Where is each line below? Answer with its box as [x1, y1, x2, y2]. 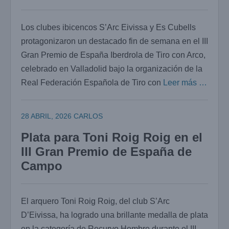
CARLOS [74, 111, 103, 120]
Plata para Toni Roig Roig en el [21, 130, 202, 145]
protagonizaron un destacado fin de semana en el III [21, 36, 208, 45]
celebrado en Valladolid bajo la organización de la [21, 64, 202, 73]
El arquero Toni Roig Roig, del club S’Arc [21, 197, 170, 206]
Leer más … [163, 78, 207, 87]
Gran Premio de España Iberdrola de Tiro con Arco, [21, 50, 205, 59]
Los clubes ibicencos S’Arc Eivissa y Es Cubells [21, 22, 196, 32]
